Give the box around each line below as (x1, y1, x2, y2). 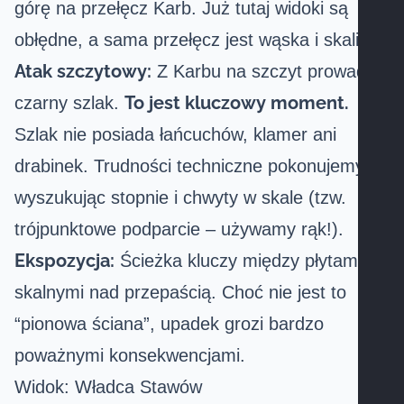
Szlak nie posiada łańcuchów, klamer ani (14, 124, 336, 144)
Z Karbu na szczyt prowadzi (151, 61, 379, 81)
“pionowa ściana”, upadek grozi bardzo (14, 314, 324, 334)
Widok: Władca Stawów (14, 377, 202, 397)
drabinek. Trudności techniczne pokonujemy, (14, 156, 369, 176)
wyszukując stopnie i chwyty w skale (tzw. (14, 188, 346, 207)
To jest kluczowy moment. (124, 92, 349, 114)
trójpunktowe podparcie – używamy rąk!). (14, 219, 344, 239)
